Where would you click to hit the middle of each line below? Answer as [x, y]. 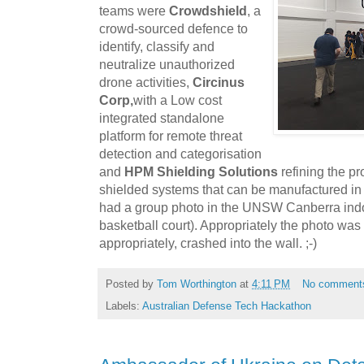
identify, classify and [157, 47]
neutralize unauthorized [167, 65]
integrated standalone [162, 118]
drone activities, [146, 82]
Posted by [131, 284]
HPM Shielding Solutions [201, 172]
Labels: [124, 305]
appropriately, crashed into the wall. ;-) [210, 243]
